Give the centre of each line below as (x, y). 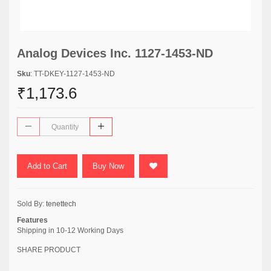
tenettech (61, 204)
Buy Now (108, 166)
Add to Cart (47, 166)
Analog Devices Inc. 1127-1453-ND (115, 53)
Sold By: (31, 204)
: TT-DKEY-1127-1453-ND (73, 74)
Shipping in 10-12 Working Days (70, 230)
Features (32, 220)
